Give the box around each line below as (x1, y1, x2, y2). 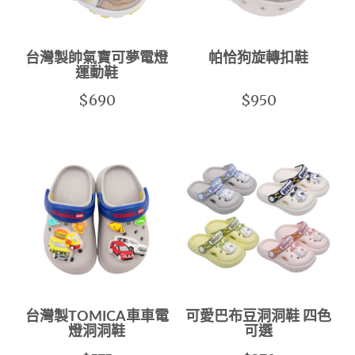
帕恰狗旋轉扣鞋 (208, 51, 308, 66)
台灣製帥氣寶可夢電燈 (25, 51, 168, 66)
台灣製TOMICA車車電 (25, 310, 169, 325)
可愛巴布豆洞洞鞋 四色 (185, 310, 331, 325)
